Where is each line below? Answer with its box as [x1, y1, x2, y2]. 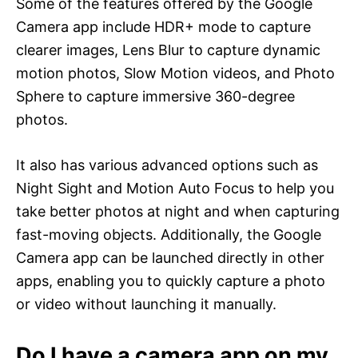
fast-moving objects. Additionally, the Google [16, 225, 321, 243]
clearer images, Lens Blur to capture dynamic [16, 41, 320, 58]
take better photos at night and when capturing [16, 202, 340, 220]
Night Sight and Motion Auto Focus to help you [16, 179, 334, 197]
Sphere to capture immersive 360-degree [16, 87, 295, 105]
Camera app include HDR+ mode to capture [16, 18, 311, 35]
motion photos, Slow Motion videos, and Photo [16, 64, 335, 82]
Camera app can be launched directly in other [16, 249, 324, 266]
